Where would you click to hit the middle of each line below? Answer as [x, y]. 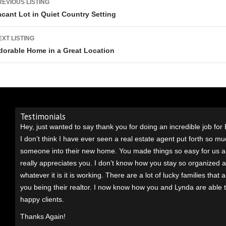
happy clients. [42, 199]
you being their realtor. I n [61, 187]
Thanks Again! [43, 216]
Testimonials [43, 117]
